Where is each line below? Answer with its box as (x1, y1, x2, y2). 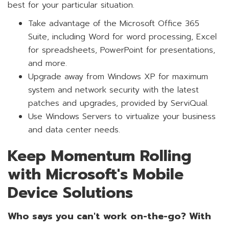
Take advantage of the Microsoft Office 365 (28, 17, 199, 30)
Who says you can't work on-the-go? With (8, 209, 211, 223)
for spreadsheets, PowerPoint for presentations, (28, 44, 215, 56)
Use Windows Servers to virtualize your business (28, 110, 216, 123)
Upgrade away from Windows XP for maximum (28, 71, 208, 83)
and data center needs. (28, 124, 120, 136)
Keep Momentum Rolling (8, 144, 191, 168)
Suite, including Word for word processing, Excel (28, 31, 217, 43)
